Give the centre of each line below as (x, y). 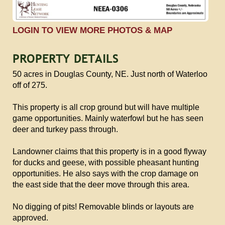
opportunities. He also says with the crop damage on (105, 173)
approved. (30, 217)
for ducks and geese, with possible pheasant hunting (106, 162)
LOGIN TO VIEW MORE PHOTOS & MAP (92, 30)
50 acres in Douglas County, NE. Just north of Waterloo (110, 74)
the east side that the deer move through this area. (101, 184)
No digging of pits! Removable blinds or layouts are (103, 206)
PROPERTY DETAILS (66, 59)
